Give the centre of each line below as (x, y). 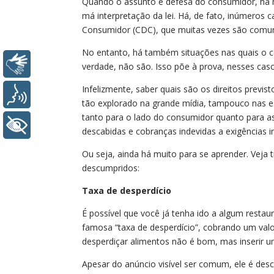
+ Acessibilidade (76, 125)
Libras (54, 64)
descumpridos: (111, 168)
